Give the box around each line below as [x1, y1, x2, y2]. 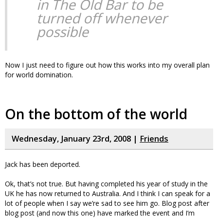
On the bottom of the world [5, 105, 187, 123]
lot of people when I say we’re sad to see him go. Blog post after [5, 199, 209, 208]
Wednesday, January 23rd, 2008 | [12, 133, 140, 144]
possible [36, 22, 89, 41]
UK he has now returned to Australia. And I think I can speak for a [5, 189, 210, 198]
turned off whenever [36, 9, 167, 27]
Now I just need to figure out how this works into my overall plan [5, 60, 210, 70]
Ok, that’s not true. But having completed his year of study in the [5, 179, 208, 188]
